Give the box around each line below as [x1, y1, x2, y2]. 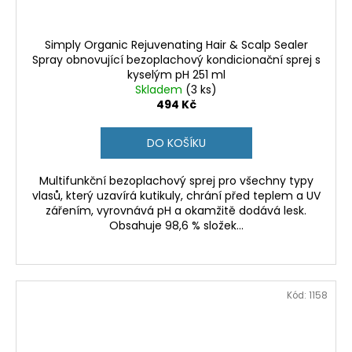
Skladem [135, 81, 185, 97]
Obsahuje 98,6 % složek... [108, 217, 244, 233]
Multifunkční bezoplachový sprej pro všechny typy [38, 172, 313, 189]
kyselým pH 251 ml [126, 66, 225, 82]
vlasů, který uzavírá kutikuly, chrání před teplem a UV [31, 187, 321, 203]
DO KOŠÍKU [146, 134, 206, 151]
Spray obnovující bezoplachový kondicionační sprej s [31, 51, 321, 68]
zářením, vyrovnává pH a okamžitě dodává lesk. [46, 202, 306, 218]
